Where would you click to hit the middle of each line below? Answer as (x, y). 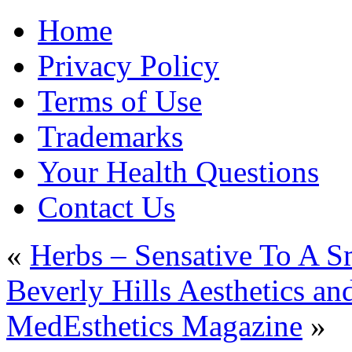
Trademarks (110, 136)
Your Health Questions (178, 172)
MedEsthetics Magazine (154, 326)
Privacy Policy (128, 66)
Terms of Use (120, 101)
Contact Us (106, 207)
